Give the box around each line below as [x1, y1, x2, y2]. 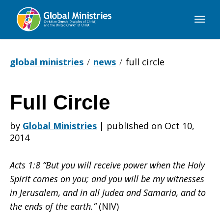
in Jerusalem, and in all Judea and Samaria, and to [10, 187, 206, 198]
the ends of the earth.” [10, 200, 96, 212]
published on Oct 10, [107, 120, 194, 132]
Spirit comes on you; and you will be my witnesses [10, 173, 204, 185]
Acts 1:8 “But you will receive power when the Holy [10, 159, 205, 171]
